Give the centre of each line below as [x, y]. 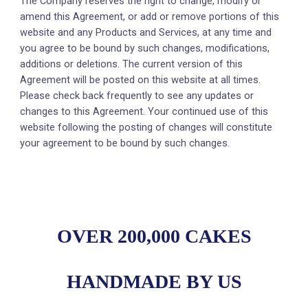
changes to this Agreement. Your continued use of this [144, 111]
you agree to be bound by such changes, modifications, [145, 48]
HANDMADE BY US [154, 282]
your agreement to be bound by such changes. [125, 143]
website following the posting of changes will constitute [146, 127]
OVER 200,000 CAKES [154, 236]
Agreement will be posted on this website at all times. [141, 80]
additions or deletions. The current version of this [132, 64]
